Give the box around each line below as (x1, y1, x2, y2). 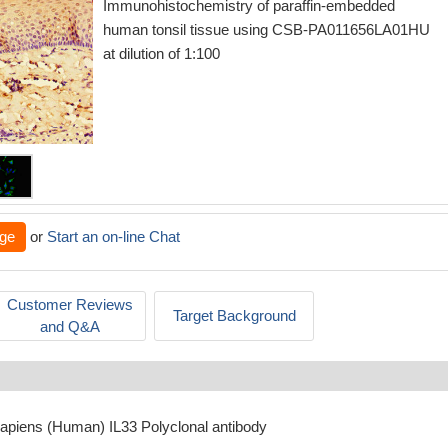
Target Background (172, 307, 296, 324)
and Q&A (40, 318, 100, 335)
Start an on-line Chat (47, 228, 180, 245)
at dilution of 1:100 (103, 45, 220, 62)
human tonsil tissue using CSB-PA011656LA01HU (103, 21, 430, 38)
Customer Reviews (7, 296, 133, 313)
